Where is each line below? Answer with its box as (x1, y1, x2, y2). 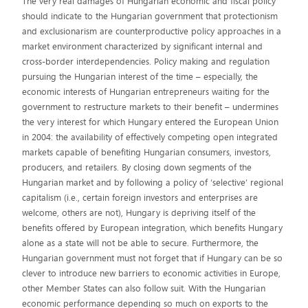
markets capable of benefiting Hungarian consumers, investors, (22, 146, 272, 159)
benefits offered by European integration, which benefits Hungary (22, 221, 283, 234)
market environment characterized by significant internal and (22, 40, 263, 53)
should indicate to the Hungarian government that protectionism (22, 10, 278, 23)
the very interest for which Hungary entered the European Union (22, 115, 279, 129)
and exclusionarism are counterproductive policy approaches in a (22, 25, 282, 38)
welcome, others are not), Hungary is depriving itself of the (22, 206, 256, 219)
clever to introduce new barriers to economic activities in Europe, (22, 267, 281, 280)
